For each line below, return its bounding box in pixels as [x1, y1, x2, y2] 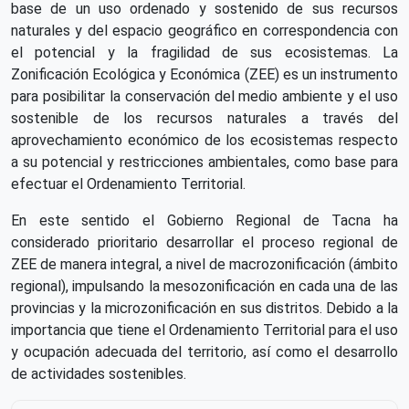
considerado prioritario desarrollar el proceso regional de [11, 233, 398, 251]
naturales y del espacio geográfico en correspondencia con [11, 21, 398, 39]
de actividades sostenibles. [11, 364, 186, 383]
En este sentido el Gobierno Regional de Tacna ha [11, 211, 398, 229]
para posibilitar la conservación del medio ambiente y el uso [11, 87, 398, 105]
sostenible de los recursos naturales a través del [11, 109, 398, 127]
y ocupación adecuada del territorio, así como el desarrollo [11, 342, 398, 361]
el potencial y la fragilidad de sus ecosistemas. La [11, 43, 398, 61]
